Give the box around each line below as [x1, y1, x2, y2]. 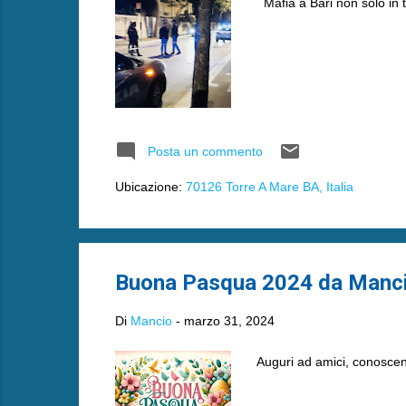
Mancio [130, 313, 172, 328]
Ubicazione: [114, 179, 186, 194]
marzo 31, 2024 [183, 313, 275, 328]
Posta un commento [147, 144, 263, 159]
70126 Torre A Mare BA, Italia [185, 179, 353, 194]
